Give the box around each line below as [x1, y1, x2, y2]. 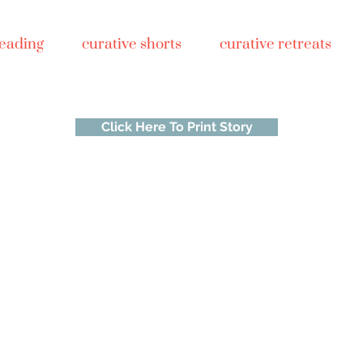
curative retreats [219, 35, 331, 53]
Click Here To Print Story [100, 119, 253, 135]
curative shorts [81, 35, 181, 53]
